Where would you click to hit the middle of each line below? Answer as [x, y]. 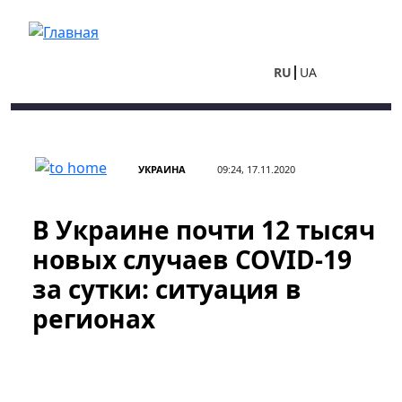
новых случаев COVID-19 [192, 259]
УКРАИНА [162, 169]
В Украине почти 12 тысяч [204, 230]
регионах [94, 319]
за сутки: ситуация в [167, 289]
